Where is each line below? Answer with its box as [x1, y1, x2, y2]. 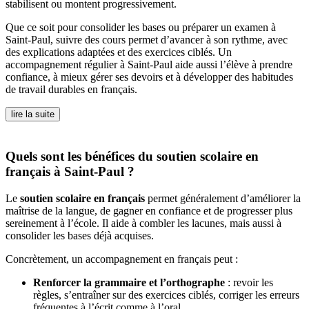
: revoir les [225, 276, 273, 288]
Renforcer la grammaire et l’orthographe [33, 276, 225, 288]
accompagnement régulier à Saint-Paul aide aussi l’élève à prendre [6, 59, 292, 71]
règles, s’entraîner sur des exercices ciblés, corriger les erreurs [33, 288, 299, 301]
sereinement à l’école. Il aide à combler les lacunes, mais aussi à [6, 217, 281, 229]
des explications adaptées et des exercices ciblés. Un [6, 46, 232, 59]
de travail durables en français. [6, 83, 137, 96]
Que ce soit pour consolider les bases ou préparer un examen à [6, 21, 276, 34]
